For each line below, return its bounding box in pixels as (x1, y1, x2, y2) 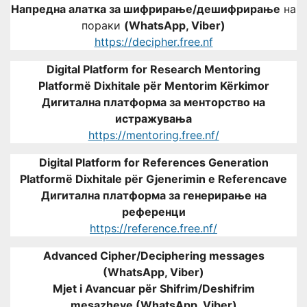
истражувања (115, 111, 192, 125)
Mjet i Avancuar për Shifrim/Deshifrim (52, 281, 255, 295)
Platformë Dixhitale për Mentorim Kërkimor (38, 78, 269, 93)
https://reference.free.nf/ (90, 221, 217, 235)
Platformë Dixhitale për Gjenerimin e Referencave (20, 171, 287, 186)
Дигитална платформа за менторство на (42, 95, 265, 109)
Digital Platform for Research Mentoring (47, 62, 260, 76)
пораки (82, 18, 124, 32)
